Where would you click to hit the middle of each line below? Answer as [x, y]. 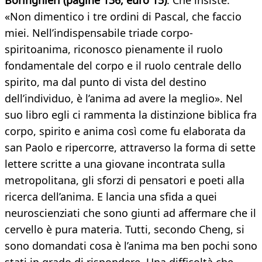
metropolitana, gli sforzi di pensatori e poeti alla [125, 180]
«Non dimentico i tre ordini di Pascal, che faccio [123, 17]
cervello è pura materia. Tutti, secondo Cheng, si [125, 230]
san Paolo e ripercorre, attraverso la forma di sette [130, 148]
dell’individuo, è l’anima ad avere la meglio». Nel [124, 99]
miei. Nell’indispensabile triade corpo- [99, 33]
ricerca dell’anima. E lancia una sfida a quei [111, 197]
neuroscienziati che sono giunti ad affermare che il [130, 213]
